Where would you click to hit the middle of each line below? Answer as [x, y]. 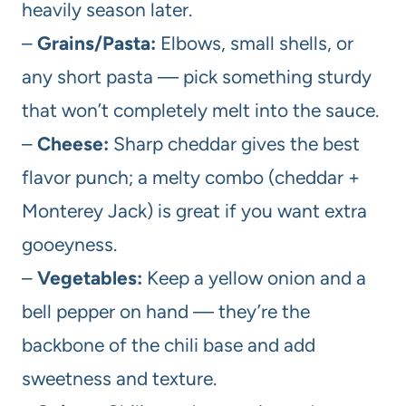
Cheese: [73, 143]
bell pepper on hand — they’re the [166, 311]
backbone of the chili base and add [169, 344]
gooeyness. [69, 244]
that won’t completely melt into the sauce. [200, 110]
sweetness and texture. [119, 378]
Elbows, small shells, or [255, 43]
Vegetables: [90, 277]
